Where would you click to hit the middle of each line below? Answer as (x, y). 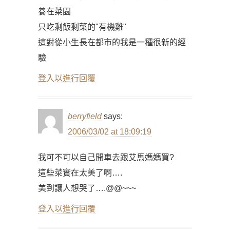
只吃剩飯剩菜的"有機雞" (82, 27)
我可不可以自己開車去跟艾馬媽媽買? (106, 157)
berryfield (85, 116)
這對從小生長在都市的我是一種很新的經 (112, 42)
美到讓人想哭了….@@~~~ (87, 188)
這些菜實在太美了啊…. (80, 173)
